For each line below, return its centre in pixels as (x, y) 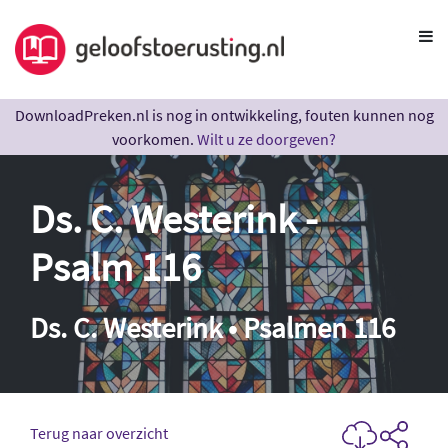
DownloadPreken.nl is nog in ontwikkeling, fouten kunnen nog (224, 114)
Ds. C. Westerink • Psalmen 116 (212, 327)
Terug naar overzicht (99, 432)
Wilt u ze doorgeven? (266, 138)
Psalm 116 (115, 266)
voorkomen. (154, 138)
